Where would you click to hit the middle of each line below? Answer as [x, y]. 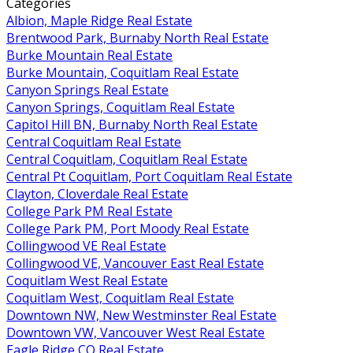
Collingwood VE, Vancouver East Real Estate [135, 264]
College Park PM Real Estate [89, 212]
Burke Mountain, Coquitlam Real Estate [123, 73]
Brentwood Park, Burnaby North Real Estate [137, 38]
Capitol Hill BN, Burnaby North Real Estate [132, 125]
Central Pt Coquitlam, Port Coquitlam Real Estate [149, 177]
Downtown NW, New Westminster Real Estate [141, 316]
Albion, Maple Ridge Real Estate [99, 21]
